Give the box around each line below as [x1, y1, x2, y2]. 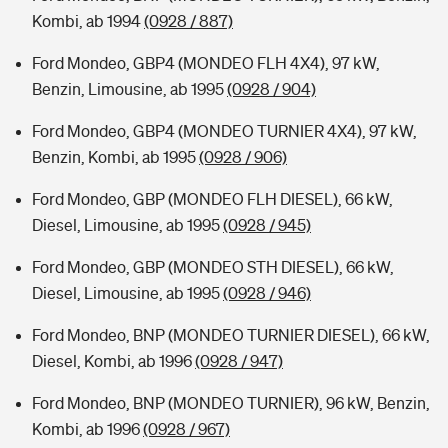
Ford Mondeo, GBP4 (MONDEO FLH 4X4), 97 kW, [32, 54, 380, 72]
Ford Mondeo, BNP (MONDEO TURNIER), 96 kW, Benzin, [32, 394, 430, 412]
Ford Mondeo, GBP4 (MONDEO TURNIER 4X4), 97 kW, [32, 122, 417, 140]
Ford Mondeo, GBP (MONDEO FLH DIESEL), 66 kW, [32, 190, 393, 208]
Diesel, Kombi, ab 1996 [32, 352, 195, 370]
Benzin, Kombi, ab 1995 [32, 148, 199, 166]
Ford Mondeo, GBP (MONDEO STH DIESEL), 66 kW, [32, 258, 394, 276]
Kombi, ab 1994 [32, 12, 144, 30]
